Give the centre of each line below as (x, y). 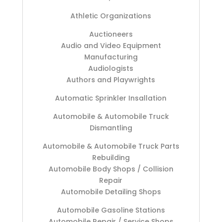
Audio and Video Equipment (111, 46)
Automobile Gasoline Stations (111, 210)
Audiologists (111, 69)
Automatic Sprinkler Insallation (111, 98)
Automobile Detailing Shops (111, 192)
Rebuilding (111, 158)
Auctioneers (111, 34)
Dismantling (111, 128)
